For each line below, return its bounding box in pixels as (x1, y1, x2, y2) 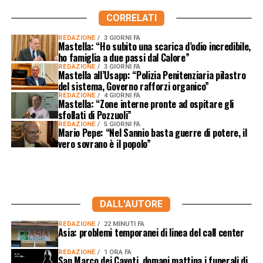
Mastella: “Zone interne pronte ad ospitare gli (58, 96, 234, 111)
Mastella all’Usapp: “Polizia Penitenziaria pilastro (58, 68, 246, 82)
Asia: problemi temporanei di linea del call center (58, 225, 244, 240)
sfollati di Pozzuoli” (58, 107, 131, 122)
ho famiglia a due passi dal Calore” (58, 50, 190, 65)
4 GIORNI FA (103, 91, 140, 99)
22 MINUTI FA (103, 220, 144, 228)
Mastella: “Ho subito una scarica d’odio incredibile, (58, 39, 251, 53)
